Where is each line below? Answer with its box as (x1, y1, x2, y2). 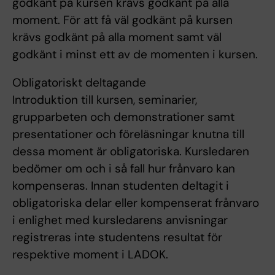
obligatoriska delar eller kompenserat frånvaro (12, 195, 259, 211)
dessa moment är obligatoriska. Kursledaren (12, 143, 249, 159)
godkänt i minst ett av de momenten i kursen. (12, 46, 258, 62)
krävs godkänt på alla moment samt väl (12, 29, 222, 45)
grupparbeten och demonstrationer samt (12, 109, 234, 125)
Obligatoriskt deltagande (12, 74, 146, 90)
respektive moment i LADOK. (12, 246, 168, 262)
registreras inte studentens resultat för (12, 229, 222, 245)
